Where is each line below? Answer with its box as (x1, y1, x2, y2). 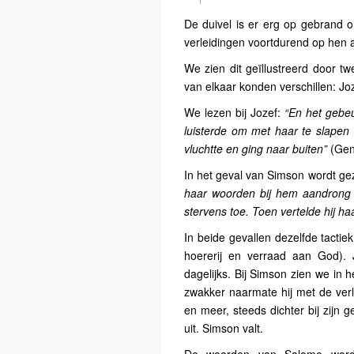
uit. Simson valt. (184, 320, 263, 336)
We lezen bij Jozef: (184, 104, 285, 120)
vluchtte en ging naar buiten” (184, 141, 327, 156)
